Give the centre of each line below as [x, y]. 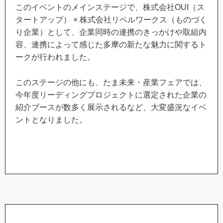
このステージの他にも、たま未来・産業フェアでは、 [111, 82]
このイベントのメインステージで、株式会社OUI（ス [110, 7]
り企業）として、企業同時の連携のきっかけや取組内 [111, 32]
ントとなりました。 [51, 119]
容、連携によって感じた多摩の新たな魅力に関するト [111, 45]
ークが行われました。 [55, 57]
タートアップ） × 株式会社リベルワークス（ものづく [111, 20]
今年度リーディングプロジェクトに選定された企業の [111, 95]
